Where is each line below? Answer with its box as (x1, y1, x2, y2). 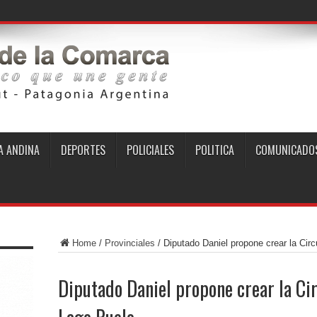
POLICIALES (126, 142, 174, 158)
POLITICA (195, 142, 234, 158)
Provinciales (104, 238, 155, 248)
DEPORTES (60, 142, 105, 158)
